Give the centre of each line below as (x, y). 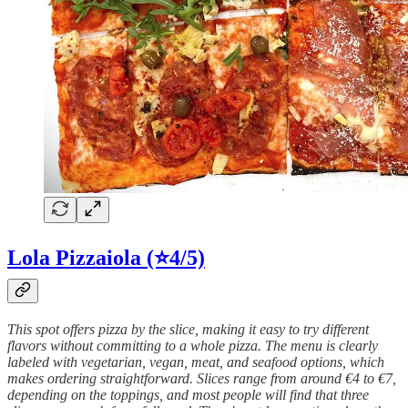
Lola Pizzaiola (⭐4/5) (106, 257)
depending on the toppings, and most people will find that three (188, 394)
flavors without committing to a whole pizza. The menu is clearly (193, 345)
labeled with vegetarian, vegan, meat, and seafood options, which (196, 362)
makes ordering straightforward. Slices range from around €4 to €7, (202, 378)
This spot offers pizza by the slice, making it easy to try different (188, 329)
